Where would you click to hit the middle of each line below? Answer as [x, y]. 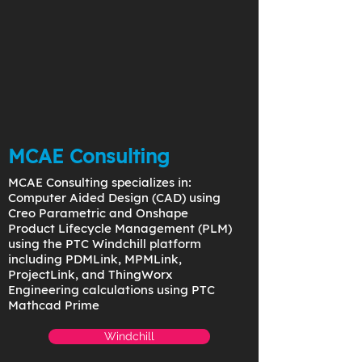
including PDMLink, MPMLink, [95, 259]
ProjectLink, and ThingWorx [90, 274]
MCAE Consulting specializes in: [100, 182]
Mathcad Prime [54, 305]
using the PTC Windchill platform [105, 244]
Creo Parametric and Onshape [98, 213]
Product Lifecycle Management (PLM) [120, 228]
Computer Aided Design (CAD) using [114, 198]
